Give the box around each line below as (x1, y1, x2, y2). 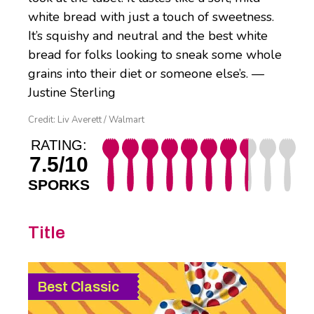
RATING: (31, 137, 87, 153)
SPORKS (28, 177, 90, 193)
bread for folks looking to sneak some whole (28, 46, 282, 64)
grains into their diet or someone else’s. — (28, 65, 264, 83)
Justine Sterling (28, 84, 116, 102)
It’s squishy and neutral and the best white (28, 27, 268, 45)
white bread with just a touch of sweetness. (28, 8, 274, 26)
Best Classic (37, 279, 119, 295)
